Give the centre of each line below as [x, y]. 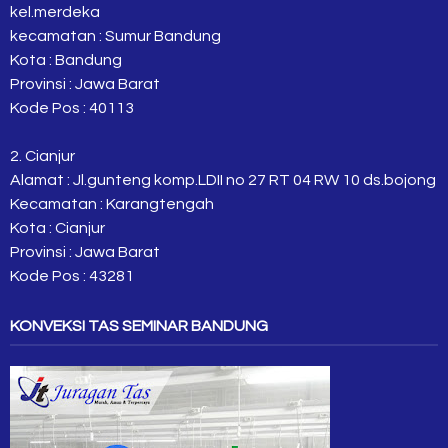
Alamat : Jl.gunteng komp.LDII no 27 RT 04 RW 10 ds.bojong [223, 179]
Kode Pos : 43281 [72, 275]
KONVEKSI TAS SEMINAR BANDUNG [139, 325]
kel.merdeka [55, 11]
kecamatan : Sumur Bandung [115, 35]
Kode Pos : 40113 [72, 107]
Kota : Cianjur [57, 227]
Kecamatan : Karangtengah [112, 203]
